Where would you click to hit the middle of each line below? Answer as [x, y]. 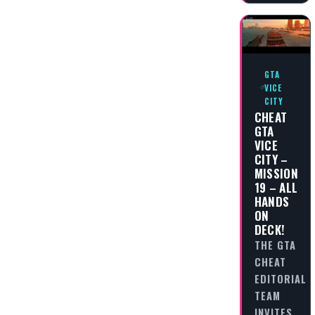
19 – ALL [276, 187]
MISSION [276, 173]
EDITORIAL [280, 279]
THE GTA [275, 245]
